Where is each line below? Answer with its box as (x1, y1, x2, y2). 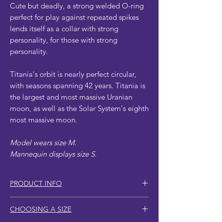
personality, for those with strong (10, 35, 117, 45)
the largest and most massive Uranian (10, 92, 132, 102)
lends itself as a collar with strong (10, 23, 118, 33)
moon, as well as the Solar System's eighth (10, 103, 149, 113)
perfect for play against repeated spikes (10, 12, 139, 22)
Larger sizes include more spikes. (10, 197, 117, 207)
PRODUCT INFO (10, 178, 62, 188)
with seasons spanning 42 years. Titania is (10, 80, 145, 90)
